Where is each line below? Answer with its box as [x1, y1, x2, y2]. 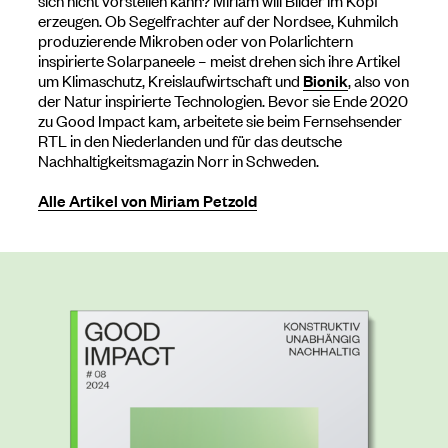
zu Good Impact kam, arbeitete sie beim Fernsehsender [38, 108, 402, 131]
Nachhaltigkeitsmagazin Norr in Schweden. [38, 148, 319, 171]
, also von [348, 68, 409, 91]
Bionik [303, 68, 348, 91]
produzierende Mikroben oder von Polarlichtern [38, 28, 353, 51]
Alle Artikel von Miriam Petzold [38, 188, 257, 211]
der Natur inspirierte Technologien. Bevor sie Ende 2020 [38, 88, 408, 111]
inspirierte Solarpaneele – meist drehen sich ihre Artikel [38, 48, 400, 71]
